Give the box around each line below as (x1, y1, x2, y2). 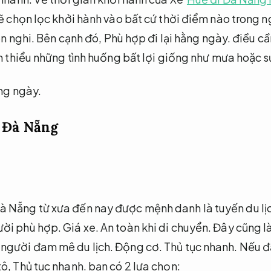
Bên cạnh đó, (34, 30, 104, 45)
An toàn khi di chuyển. (100, 220, 212, 235)
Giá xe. (63, 220, 99, 235)
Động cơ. (115, 240, 163, 254)
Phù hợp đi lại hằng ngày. (103, 30, 231, 45)
